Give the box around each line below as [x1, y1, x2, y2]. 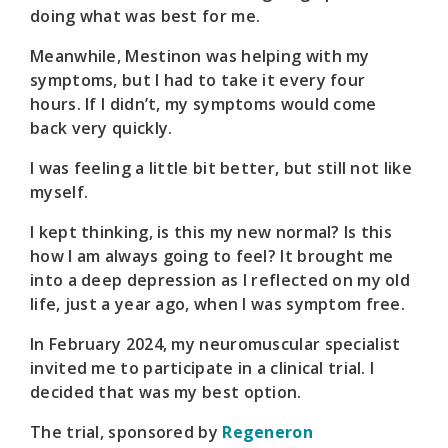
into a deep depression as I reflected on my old [30, 268, 411, 291]
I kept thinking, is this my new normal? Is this [30, 220, 393, 243]
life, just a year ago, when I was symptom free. [30, 292, 406, 315]
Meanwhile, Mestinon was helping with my [30, 44, 370, 67]
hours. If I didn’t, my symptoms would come [30, 92, 377, 115]
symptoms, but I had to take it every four [30, 68, 366, 91]
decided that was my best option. [30, 380, 302, 403]
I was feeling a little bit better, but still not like [30, 156, 412, 179]
